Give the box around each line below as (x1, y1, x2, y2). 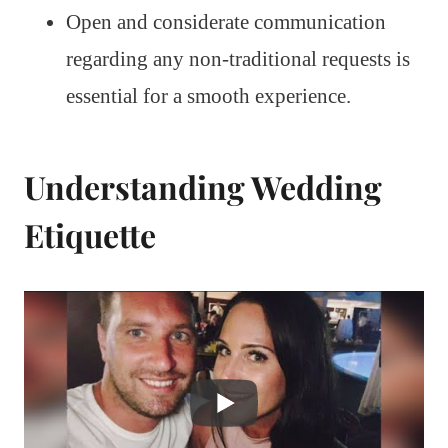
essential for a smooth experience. (66, 83, 351, 108)
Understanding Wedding (24, 164, 382, 208)
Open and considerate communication (66, 9, 386, 34)
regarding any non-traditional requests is (66, 46, 410, 71)
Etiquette (24, 212, 156, 256)
